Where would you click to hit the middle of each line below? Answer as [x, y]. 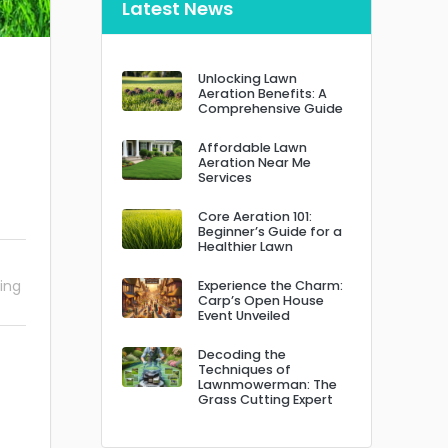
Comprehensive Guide [270, 108]
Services [225, 177]
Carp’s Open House [261, 300]
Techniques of [244, 369]
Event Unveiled [244, 315]
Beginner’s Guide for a [270, 231]
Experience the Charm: [270, 285]
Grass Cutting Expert [265, 399]
